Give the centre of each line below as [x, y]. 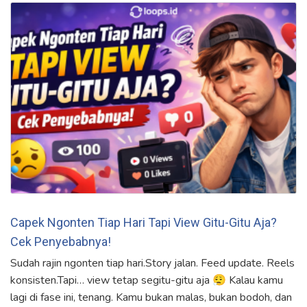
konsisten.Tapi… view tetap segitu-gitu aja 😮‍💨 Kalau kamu [147, 280]
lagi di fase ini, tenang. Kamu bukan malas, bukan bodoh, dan [151, 297]
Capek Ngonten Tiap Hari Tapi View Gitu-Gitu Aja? [144, 222]
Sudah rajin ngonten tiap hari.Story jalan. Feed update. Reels [152, 263]
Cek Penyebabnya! [61, 241]
